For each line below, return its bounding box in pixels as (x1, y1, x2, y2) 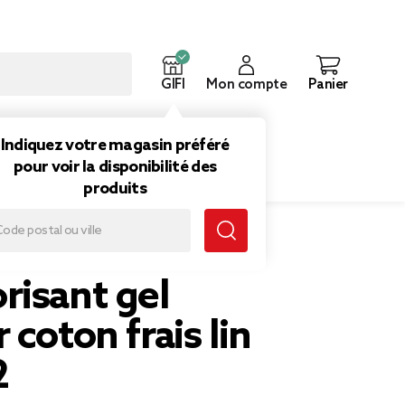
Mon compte (206, 77, 287, 93)
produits (83, 179, 146, 199)
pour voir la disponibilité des (14, 157, 217, 177)
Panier (308, 77, 348, 93)
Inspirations (108, 118, 203, 138)
